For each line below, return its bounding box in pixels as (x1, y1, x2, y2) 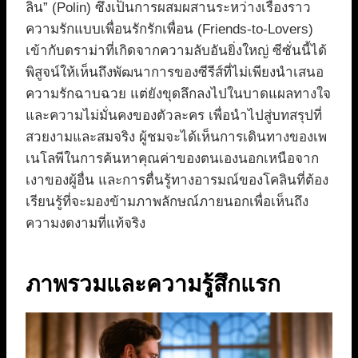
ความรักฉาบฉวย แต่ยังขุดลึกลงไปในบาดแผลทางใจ (26, 86, 331, 102)
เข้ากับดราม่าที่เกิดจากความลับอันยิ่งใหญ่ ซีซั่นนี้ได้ (26, 43, 327, 59)
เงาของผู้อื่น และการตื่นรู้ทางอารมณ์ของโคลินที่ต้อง (26, 173, 328, 189)
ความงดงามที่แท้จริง (26, 216, 145, 232)
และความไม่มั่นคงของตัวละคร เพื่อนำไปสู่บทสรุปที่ (26, 108, 322, 124)
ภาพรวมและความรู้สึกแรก (26, 272, 280, 297)
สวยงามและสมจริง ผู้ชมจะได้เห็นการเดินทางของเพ (26, 129, 327, 145)
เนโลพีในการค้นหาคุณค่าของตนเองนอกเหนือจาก (26, 151, 319, 167)
